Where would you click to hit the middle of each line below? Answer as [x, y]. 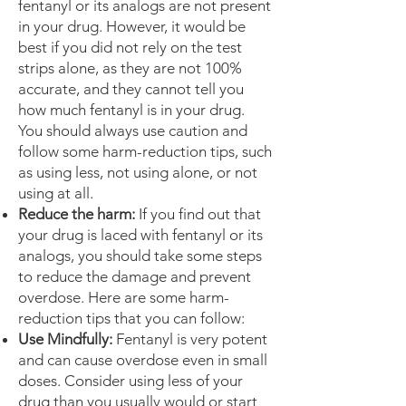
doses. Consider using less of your [130, 381]
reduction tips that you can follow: [131, 318]
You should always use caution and [133, 130]
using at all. [56, 193]
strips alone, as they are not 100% [130, 68]
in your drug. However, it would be [132, 26]
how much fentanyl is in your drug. [131, 110]
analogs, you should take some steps [140, 256]
